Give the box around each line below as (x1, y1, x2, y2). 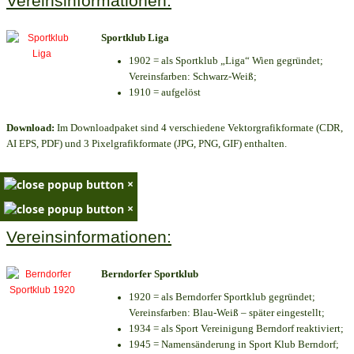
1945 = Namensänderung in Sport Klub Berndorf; (129, 338, 339, 351)
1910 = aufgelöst (129, 86, 201, 98)
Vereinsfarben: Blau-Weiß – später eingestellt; (129, 307, 325, 319)
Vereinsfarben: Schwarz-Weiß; (129, 70, 257, 82)
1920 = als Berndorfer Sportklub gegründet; (129, 291, 315, 303)
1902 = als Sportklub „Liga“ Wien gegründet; (129, 55, 323, 66)
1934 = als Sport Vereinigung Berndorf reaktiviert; (129, 322, 344, 335)
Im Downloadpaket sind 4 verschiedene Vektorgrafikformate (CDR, (55, 122, 343, 134)
